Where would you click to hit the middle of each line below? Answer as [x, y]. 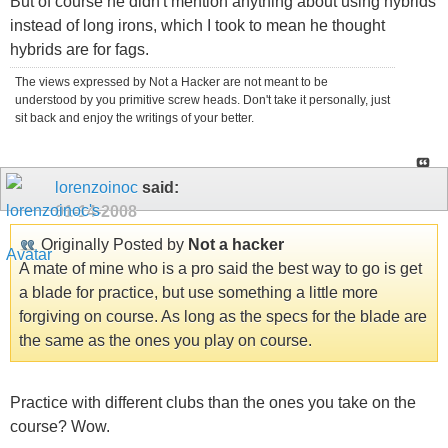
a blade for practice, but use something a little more [198, 292]
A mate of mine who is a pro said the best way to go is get [220, 268]
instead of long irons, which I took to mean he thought [197, 25]
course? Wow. [60, 426]
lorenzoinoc [96, 187]
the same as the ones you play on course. [165, 340]
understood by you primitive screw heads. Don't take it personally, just [202, 99]
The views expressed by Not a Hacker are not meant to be [171, 81]
